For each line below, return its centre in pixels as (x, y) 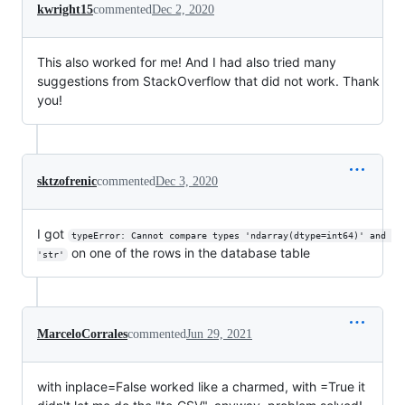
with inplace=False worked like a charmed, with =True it (201, 386)
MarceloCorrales (82, 334)
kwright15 (65, 9)
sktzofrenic (67, 181)
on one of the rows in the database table (188, 253)
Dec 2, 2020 (183, 9)
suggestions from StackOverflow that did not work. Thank (208, 81)
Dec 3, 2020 (187, 181)
